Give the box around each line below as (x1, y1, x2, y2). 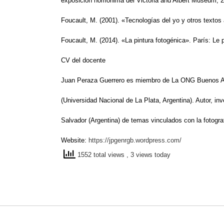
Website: (61, 136, 88, 144)
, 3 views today (126, 151, 170, 159)
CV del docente (61, 56, 105, 64)
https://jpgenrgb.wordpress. (88, 136, 167, 144)
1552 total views (75, 151, 126, 159)
